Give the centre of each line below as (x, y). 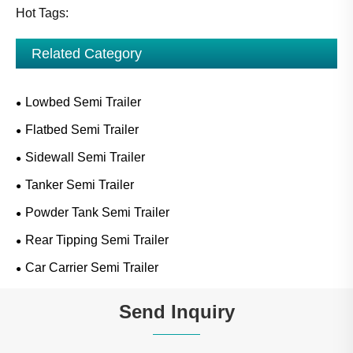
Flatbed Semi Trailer (82, 130)
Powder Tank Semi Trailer (97, 213)
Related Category (87, 54)
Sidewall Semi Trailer (85, 158)
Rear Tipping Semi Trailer (97, 240)
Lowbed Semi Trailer (83, 102)
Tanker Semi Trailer (80, 185)
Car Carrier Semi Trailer (92, 268)
